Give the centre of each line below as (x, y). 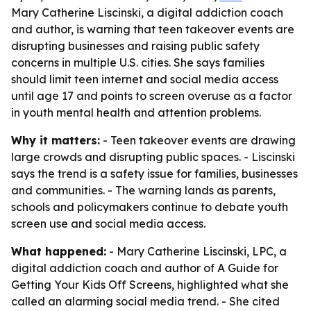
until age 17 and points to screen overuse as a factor (152, 96)
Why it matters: (56, 140)
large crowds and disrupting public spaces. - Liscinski (153, 157)
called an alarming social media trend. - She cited (145, 301)
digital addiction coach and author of (114, 268)
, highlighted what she (230, 285)
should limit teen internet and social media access (145, 79)
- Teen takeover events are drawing (198, 140)
